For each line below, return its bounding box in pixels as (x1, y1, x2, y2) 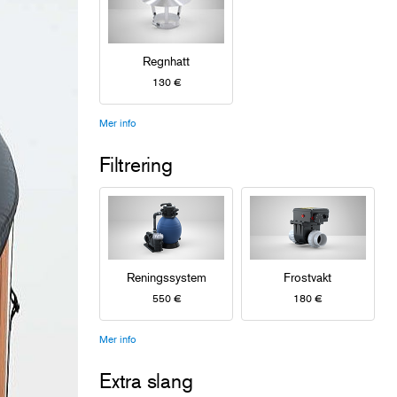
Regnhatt (143, 52, 190, 68)
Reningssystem (126, 269, 206, 284)
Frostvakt (284, 269, 332, 284)
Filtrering (99, 152, 173, 176)
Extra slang (99, 368, 193, 393)
